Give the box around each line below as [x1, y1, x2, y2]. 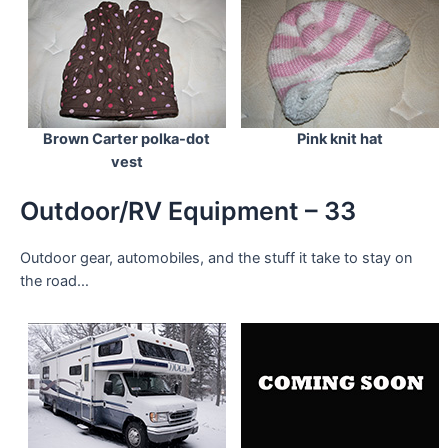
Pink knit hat [296, 130, 383, 149]
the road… [20, 271, 89, 290]
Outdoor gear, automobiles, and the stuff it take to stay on [20, 248, 413, 267]
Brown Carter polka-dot [43, 130, 210, 149]
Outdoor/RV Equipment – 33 [20, 195, 356, 226]
